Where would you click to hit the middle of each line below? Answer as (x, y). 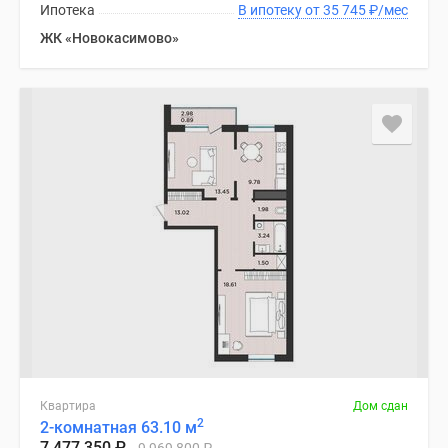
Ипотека (67, 10)
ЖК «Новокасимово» (109, 38)
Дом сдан (380, 406)
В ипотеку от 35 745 (346, 10)
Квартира (68, 406)
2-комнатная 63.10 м (118, 427)
